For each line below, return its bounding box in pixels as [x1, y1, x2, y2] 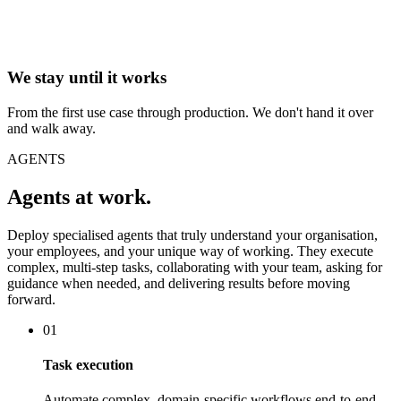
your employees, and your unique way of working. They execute [7, 243, 373, 259]
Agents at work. [7, 184, 151, 209]
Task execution [43, 356, 133, 372]
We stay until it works [7, 68, 166, 88]
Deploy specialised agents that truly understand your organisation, [7, 226, 378, 243]
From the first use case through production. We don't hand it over [7, 104, 373, 120]
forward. [7, 291, 55, 307]
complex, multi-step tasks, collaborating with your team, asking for [7, 259, 382, 275]
